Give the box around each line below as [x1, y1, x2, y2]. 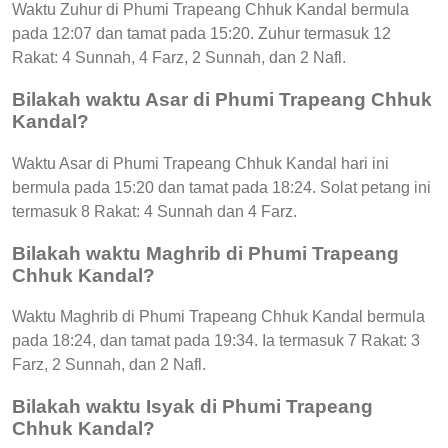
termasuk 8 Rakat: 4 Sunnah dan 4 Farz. [12, 202, 297, 220]
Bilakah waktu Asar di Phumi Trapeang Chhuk [12, 89, 432, 111]
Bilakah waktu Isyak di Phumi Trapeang [12, 396, 373, 418]
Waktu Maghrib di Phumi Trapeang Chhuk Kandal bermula [12, 308, 425, 326]
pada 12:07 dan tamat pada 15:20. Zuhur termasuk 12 [12, 25, 391, 43]
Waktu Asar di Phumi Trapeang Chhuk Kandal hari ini [12, 154, 389, 172]
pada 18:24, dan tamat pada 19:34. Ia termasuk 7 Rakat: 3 [12, 332, 420, 350]
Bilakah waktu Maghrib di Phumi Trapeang [12, 242, 399, 264]
